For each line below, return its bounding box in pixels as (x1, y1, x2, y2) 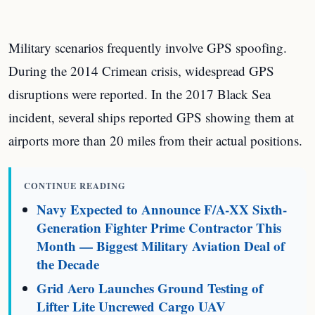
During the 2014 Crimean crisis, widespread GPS (8, 61, 274, 79)
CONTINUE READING (24, 179, 126, 192)
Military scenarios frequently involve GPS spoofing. (8, 38, 287, 56)
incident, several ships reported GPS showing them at (8, 108, 294, 126)
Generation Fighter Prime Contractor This (37, 217, 282, 237)
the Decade (37, 254, 100, 274)
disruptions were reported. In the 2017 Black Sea (8, 84, 271, 103)
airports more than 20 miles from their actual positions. (8, 131, 302, 149)
